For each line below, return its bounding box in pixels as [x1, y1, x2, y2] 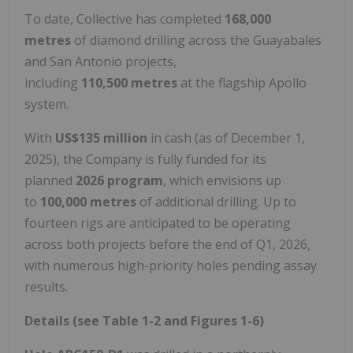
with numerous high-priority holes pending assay [24, 256, 317, 274]
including [24, 73, 81, 91]
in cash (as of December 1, [147, 128, 305, 147]
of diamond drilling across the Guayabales [71, 31, 321, 49]
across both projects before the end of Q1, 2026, [24, 235, 310, 253]
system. [24, 95, 69, 113]
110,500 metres [81, 73, 177, 91]
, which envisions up [163, 171, 281, 189]
